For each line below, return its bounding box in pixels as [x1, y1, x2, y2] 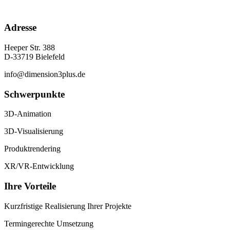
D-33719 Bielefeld [4, 52, 65, 62]
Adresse [4, 22, 36, 33]
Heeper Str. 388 [4, 43, 55, 52]
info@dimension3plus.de [4, 70, 85, 79]
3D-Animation [4, 109, 51, 119]
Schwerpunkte [4, 88, 65, 100]
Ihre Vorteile [4, 181, 56, 192]
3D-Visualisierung [4, 127, 63, 136]
